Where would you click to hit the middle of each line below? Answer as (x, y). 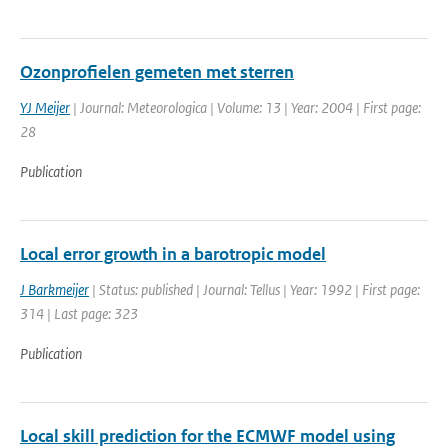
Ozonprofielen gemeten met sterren (157, 72)
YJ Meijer (45, 107)
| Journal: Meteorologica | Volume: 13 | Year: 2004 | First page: (245, 107)
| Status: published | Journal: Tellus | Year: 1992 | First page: (254, 289)
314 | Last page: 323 (79, 313)
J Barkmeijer (54, 289)
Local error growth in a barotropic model (173, 254)
